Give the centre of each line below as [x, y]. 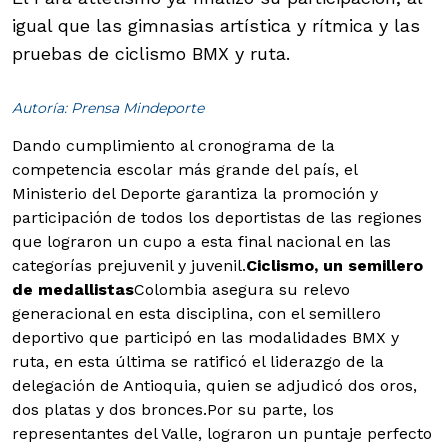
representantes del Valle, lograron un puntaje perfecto [222, 434]
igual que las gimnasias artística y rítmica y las [216, 26]
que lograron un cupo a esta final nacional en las [201, 242]
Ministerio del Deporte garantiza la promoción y [195, 194]
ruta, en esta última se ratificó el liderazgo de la [198, 362]
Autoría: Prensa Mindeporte [108, 108]
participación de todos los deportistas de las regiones [217, 218]
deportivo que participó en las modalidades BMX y [205, 338]
